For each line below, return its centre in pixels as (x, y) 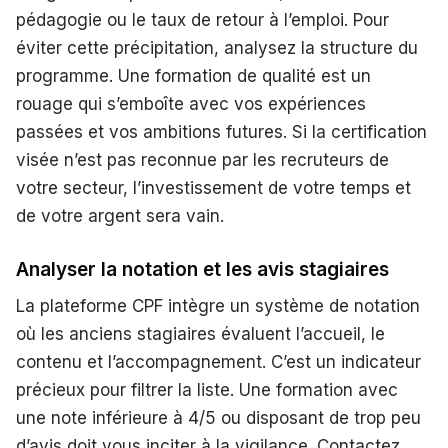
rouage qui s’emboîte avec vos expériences (191, 103)
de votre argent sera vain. (120, 215)
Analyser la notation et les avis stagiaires (202, 269)
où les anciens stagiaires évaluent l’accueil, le (200, 333)
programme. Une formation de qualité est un (193, 75)
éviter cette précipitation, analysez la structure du (217, 47)
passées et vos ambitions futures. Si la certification (221, 131)
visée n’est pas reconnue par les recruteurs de (202, 159)
